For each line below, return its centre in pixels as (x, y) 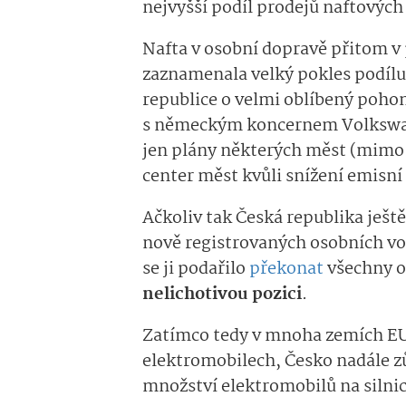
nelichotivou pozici (222, 295)
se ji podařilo (196, 270)
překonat (286, 270)
